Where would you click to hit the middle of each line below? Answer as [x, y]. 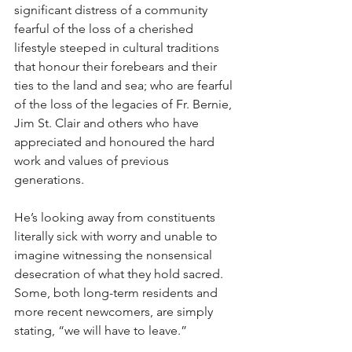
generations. [49, 180]
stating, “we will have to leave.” [101, 330]
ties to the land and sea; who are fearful [125, 85]
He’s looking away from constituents [116, 217]
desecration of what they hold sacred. [120, 274]
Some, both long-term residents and [117, 293]
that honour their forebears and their [117, 66]
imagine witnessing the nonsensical [115, 255]
